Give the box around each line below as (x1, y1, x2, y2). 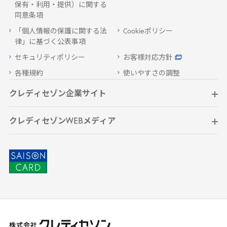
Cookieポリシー (123, 28, 173, 35)
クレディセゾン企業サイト (9, 90, 106, 99)
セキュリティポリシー (14, 55, 85, 62)
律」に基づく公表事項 (14, 39, 86, 46)
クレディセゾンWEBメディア (9, 118, 116, 126)
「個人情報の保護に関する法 (14, 28, 107, 35)
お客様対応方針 (123, 55, 173, 62)
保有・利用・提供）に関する (14, 2, 107, 9)
